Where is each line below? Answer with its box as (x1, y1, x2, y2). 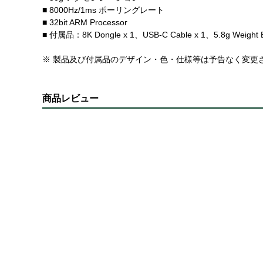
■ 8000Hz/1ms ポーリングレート (42, 5, 164, 15)
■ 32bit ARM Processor (42, 18, 127, 28)
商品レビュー (42, 93, 99, 104)
